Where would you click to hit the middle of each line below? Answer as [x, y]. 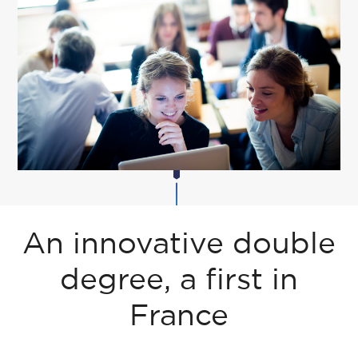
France [179, 317]
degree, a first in [179, 281]
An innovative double [179, 245]
